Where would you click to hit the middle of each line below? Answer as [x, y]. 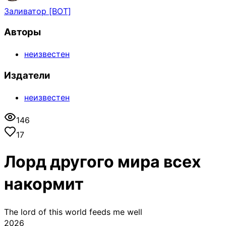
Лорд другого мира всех [102, 162]
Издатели [27, 75]
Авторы [22, 32]
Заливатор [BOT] [38, 11]
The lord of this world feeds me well [73, 212]
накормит [44, 184]
